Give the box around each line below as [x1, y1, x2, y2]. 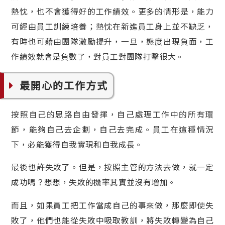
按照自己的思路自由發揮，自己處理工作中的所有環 [11, 108, 214, 120]
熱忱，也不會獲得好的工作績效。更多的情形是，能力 [11, 6, 214, 18]
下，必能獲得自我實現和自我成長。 [11, 138, 143, 150]
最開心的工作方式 [20, 77, 108, 92]
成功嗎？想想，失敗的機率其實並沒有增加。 [11, 176, 176, 188]
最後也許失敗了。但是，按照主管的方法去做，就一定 [11, 161, 214, 173]
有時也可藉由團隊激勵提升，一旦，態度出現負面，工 [11, 36, 214, 48]
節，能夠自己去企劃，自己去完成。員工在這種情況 [11, 123, 214, 135]
